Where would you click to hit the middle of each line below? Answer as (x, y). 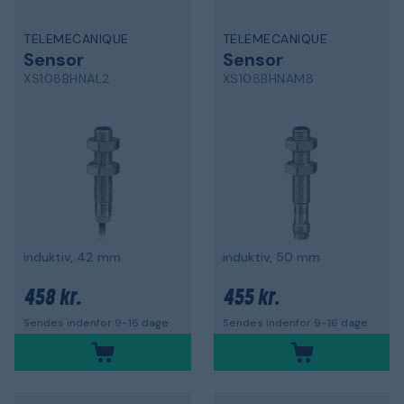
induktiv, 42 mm (72, 257)
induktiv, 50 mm (271, 257)
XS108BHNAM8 (268, 78)
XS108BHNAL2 (67, 78)
